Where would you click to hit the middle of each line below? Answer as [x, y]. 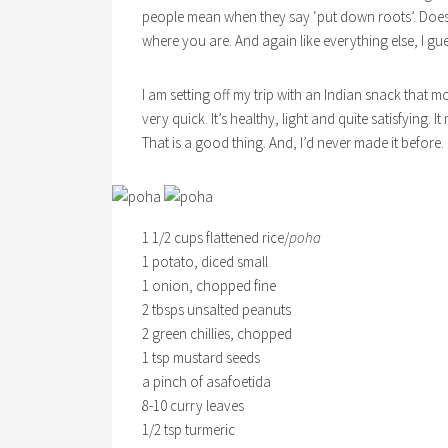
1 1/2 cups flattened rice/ [215, 237]
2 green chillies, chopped [217, 333]
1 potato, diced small [205, 261]
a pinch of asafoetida [206, 381]
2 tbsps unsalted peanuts [216, 309]
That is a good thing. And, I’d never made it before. [293, 142]
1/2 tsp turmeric [188, 429]
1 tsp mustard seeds [201, 357]
